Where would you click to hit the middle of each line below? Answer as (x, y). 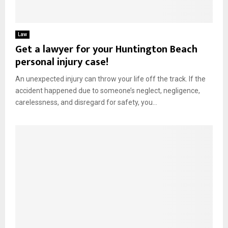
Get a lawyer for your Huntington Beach (106, 49)
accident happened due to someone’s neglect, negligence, (108, 90)
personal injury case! (62, 62)
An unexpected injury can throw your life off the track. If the (110, 79)
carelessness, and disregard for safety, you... (86, 102)
